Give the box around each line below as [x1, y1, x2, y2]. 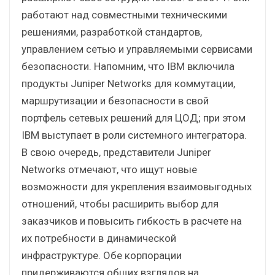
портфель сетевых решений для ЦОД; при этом [21, 111, 246, 124]
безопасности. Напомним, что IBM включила [21, 60, 234, 72]
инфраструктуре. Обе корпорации [21, 249, 182, 261]
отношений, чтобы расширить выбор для [21, 197, 219, 210]
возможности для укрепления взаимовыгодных [21, 180, 252, 193]
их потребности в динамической [21, 231, 176, 244]
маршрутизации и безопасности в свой [21, 94, 209, 107]
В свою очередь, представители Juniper [21, 145, 211, 158]
